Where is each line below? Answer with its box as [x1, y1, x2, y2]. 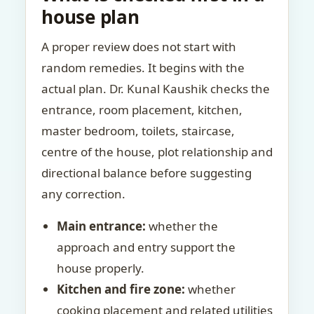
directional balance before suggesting [41, 165, 252, 181]
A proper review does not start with [41, 39, 236, 55]
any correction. [41, 186, 125, 202]
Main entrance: [57, 218, 146, 234]
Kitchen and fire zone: [57, 281, 185, 297]
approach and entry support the [57, 239, 235, 255]
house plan [41, 4, 139, 29]
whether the [146, 218, 218, 234]
